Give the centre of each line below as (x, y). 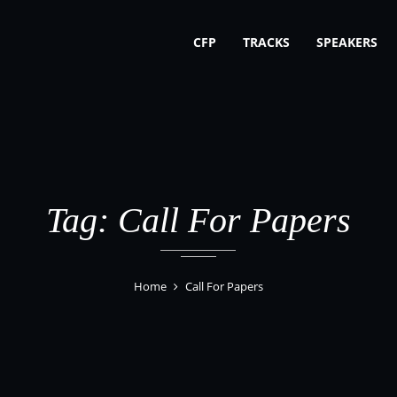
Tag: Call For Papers (198, 220)
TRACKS (266, 42)
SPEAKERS (347, 42)
